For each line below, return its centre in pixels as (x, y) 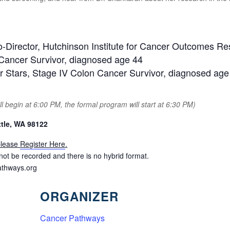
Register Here (43, 143)
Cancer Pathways (73, 218)
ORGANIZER (80, 196)
